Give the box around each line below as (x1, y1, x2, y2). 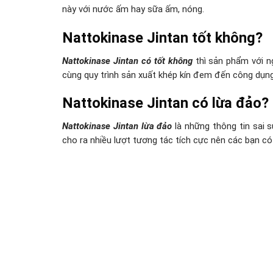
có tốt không (141, 55, 193, 66)
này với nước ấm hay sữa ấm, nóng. (62, 4, 204, 15)
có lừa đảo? (188, 94, 269, 112)
